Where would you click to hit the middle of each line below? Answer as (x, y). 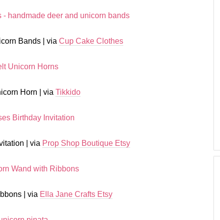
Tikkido (68, 92)
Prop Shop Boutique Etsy (86, 143)
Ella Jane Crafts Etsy (76, 194)
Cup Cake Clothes (91, 41)
